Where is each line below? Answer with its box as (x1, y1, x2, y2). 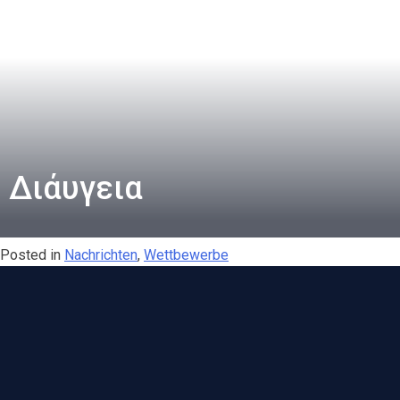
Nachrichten (64, 246, 137, 263)
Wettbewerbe (144, 246, 229, 263)
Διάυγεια (9, 170, 143, 207)
